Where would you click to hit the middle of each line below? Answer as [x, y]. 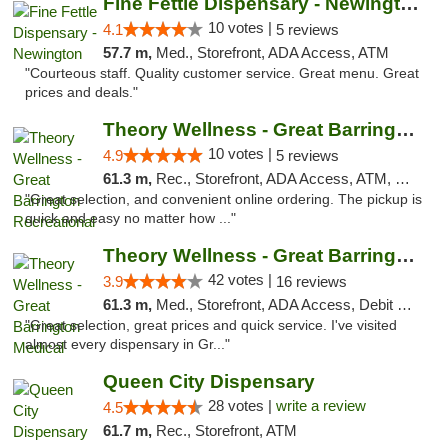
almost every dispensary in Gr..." [127, 344]
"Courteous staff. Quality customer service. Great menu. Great [222, 73]
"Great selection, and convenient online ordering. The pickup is [223, 199]
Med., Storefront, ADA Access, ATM [272, 52]
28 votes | [241, 405]
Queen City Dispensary [208, 381]
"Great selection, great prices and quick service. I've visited [211, 325]
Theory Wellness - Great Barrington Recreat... [405, 129]
